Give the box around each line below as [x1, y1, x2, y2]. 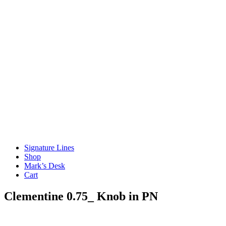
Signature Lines [24, 143, 74, 152]
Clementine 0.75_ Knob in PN [4, 189, 158, 203]
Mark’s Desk [24, 161, 65, 170]
